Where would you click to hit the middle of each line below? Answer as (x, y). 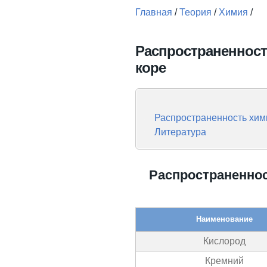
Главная (154, 12)
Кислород (224, 241)
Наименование (224, 219)
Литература (180, 132)
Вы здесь (167, 29)
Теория (195, 12)
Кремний (224, 261)
